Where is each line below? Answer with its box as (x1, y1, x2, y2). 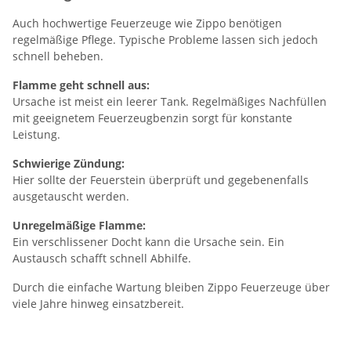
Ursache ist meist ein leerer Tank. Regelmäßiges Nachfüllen (13, 94, 327, 109)
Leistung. (13, 127, 60, 142)
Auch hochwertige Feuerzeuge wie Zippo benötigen (13, 16, 282, 31)
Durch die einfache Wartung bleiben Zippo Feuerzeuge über (13, 280, 330, 295)
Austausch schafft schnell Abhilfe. (13, 251, 191, 266)
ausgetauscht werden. (13, 189, 129, 204)
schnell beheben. (13, 49, 103, 63)
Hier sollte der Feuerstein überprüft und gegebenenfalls (13, 172, 309, 187)
